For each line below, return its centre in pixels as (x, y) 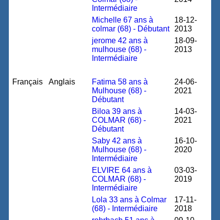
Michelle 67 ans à (123, 20)
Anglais (62, 82)
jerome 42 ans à (120, 41)
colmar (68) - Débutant (131, 29)
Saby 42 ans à (117, 141)
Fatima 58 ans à (120, 82)
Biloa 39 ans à (117, 111)
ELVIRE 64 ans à (122, 170)
